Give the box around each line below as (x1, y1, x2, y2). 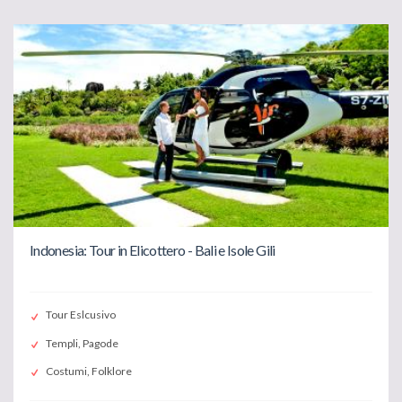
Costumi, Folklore (46, 363, 132, 378)
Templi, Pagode (46, 336, 118, 350)
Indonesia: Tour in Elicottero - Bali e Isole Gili (30, 240, 275, 258)
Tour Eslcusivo (46, 308, 116, 322)
